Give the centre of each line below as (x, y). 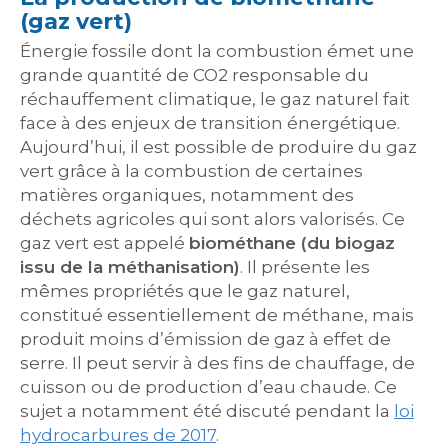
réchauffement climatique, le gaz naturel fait (215, 99)
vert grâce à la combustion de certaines (191, 171)
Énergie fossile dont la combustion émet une (217, 51)
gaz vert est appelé (104, 243)
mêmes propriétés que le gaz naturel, (185, 291)
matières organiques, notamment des (187, 195)
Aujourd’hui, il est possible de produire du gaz (218, 147)
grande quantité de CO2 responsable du (194, 75)
